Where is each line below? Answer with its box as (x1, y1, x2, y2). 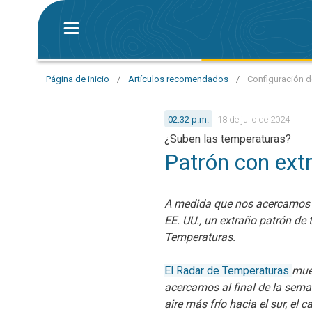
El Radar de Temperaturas (164, 264, 292, 277)
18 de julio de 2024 (217, 114, 290, 125)
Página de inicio (46, 74, 109, 84)
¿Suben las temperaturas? (164, 132, 291, 146)
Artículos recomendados (128, 74, 228, 84)
